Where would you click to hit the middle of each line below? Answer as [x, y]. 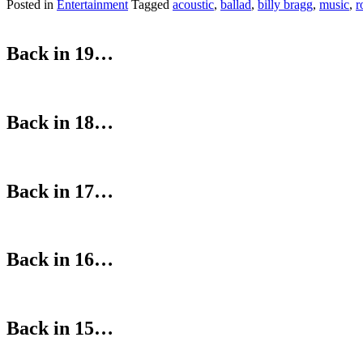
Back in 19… [60, 54]
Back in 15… [60, 329]
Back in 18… [60, 122]
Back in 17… [60, 191]
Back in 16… [60, 260]
